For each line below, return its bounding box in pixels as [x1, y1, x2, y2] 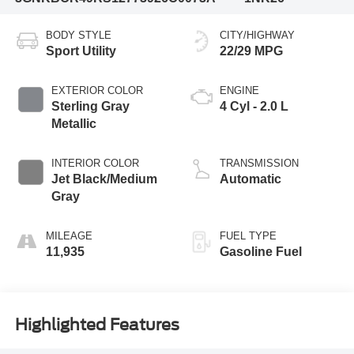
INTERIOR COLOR [51, 157, 139, 170]
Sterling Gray [51, 100, 130, 114]
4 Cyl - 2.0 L [220, 100, 288, 114]
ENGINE [220, 85, 259, 97]
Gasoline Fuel [220, 245, 302, 259]
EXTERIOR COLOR [51, 85, 143, 97]
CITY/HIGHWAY [220, 29, 295, 42]
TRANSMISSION [220, 157, 299, 170]
